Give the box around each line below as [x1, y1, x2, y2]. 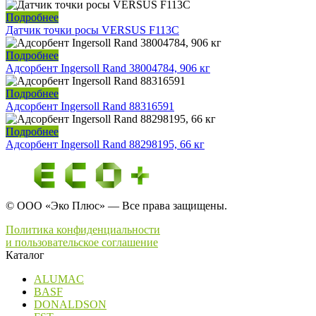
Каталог [6, 248, 44, 261]
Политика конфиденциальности [6, 223, 160, 236]
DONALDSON [34, 298, 107, 310]
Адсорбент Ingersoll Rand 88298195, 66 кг [6, 138, 205, 150]
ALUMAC [34, 272, 84, 285]
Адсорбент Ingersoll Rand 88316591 [6, 99, 174, 112]
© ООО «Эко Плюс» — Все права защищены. [6, 199, 227, 212]
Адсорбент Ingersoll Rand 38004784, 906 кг [6, 61, 210, 74]
